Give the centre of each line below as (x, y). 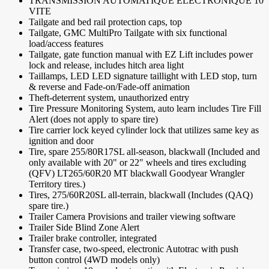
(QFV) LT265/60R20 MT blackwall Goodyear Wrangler (137, 174)
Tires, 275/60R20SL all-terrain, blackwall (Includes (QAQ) (141, 195)
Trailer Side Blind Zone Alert (84, 228)
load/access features (66, 44)
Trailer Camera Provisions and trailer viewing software (132, 217)
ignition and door (61, 141)
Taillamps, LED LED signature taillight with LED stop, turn (143, 76)
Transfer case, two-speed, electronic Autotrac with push (134, 249)
